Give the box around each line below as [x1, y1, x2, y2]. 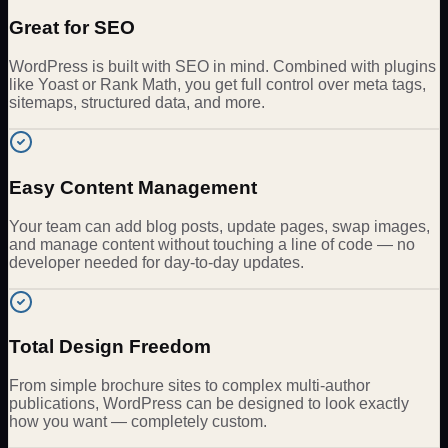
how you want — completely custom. [9, 413, 267, 431]
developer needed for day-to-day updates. [9, 253, 304, 271]
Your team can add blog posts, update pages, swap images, [9, 217, 430, 235]
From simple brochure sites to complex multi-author [9, 377, 370, 395]
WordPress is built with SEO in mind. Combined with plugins [9, 58, 436, 76]
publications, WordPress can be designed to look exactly [9, 395, 409, 413]
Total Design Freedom [9, 336, 211, 358]
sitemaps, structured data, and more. [9, 94, 265, 112]
